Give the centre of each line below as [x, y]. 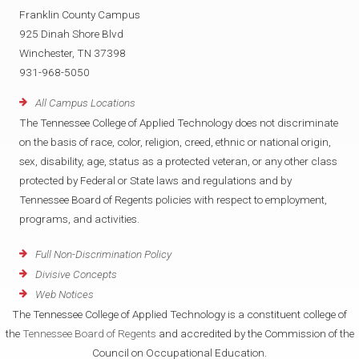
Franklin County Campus [80, 15]
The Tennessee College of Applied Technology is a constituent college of [179, 315]
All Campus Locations [85, 102]
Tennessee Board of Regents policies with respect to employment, [173, 199]
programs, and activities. [79, 218]
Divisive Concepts [76, 274]
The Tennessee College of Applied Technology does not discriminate [179, 122]
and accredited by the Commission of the [255, 334]
